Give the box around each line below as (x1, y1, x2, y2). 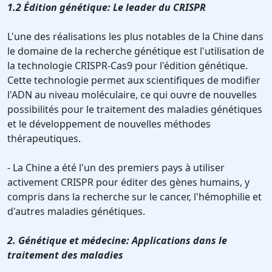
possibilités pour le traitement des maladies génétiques (7, 103, 262, 117)
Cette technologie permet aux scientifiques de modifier (7, 73, 260, 87)
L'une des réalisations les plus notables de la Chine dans (7, 30, 263, 44)
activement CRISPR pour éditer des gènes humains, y (7, 175, 250, 189)
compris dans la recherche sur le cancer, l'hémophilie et (7, 190, 262, 204)
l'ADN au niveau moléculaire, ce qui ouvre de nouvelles (7, 88, 257, 102)
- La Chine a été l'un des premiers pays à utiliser (7, 161, 225, 175)
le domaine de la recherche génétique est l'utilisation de (7, 44, 264, 58)
